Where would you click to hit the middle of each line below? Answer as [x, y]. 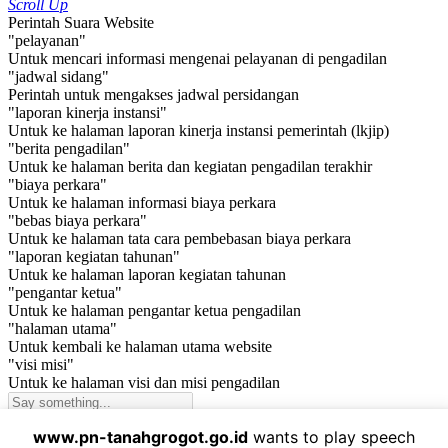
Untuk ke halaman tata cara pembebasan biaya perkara [179, 239]
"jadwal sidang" [58, 77]
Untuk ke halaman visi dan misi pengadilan [144, 383]
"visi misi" [41, 365]
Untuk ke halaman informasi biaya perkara [142, 203]
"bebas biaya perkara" [77, 221]
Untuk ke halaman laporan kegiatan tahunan [147, 275]
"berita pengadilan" [69, 149]
